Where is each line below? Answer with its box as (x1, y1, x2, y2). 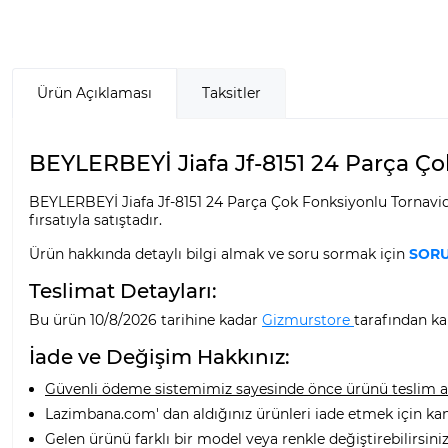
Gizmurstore (262, 310, 354, 329)
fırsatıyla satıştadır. (29, 210, 162, 229)
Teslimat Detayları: (29, 278, 217, 303)
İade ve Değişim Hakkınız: (29, 344, 290, 369)
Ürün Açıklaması (37, 83, 152, 102)
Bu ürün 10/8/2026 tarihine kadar (29, 310, 262, 329)
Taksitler (202, 83, 261, 102)
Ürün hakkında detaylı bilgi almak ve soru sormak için (29, 244, 409, 263)
